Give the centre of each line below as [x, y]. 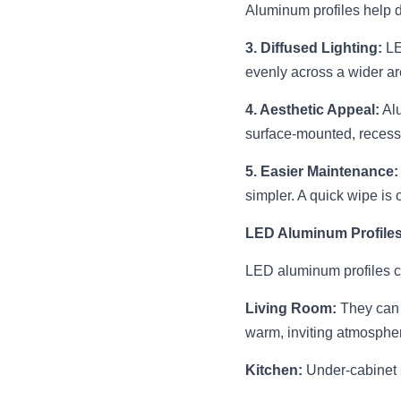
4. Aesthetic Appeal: [312, 109]
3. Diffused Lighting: [314, 47]
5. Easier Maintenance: [322, 171]
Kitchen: [274, 370]
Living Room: [291, 308]
